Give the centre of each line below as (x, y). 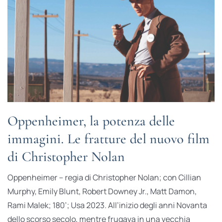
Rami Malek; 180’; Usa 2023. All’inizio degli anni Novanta (107, 205)
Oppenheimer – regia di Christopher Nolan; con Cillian (104, 178)
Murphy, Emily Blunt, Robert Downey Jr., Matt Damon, (102, 192)
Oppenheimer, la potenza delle (91, 121)
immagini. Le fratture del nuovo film (108, 139)
